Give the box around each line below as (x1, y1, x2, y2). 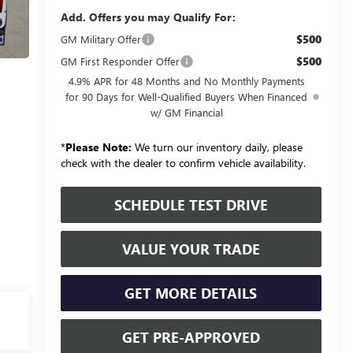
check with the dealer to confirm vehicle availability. (60, 154, 306, 170)
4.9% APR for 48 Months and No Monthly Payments (68, 73, 305, 87)
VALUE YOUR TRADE (121, 239, 260, 258)
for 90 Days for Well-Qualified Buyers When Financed (65, 89, 308, 103)
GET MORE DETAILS (124, 283, 258, 303)
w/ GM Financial (150, 105, 223, 119)
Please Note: (65, 139, 132, 154)
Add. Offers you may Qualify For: (60, 9, 236, 24)
